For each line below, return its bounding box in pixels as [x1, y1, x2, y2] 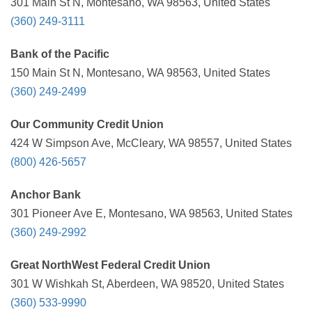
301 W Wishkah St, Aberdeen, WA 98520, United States [10, 278, 284, 290]
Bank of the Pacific [10, 48, 109, 60]
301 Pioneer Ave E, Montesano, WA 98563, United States [10, 208, 292, 219]
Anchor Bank [10, 189, 81, 201]
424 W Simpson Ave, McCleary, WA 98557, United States [10, 137, 292, 149]
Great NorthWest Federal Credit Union [10, 259, 210, 271]
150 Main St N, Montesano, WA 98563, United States [10, 67, 270, 79]
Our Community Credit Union [10, 118, 164, 130]
